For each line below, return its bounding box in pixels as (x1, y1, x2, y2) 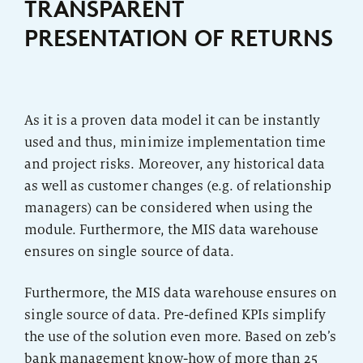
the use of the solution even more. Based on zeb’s (24, 327, 337, 345)
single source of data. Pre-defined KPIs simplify (24, 305, 327, 323)
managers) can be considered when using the (24, 199, 314, 216)
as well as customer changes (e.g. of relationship (24, 177, 332, 194)
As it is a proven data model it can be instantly (24, 111, 321, 129)
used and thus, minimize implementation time (24, 133, 327, 151)
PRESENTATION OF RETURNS (24, 23, 333, 52)
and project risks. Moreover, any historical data (24, 155, 326, 173)
